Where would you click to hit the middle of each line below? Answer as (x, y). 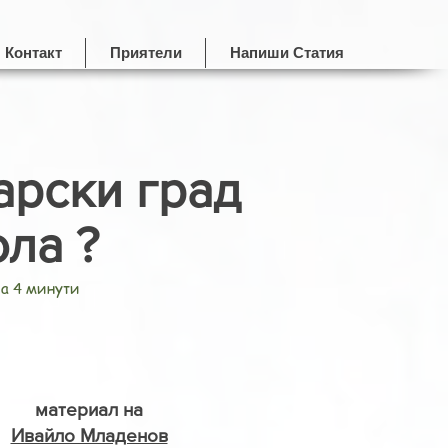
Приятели (145, 52)
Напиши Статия (286, 52)
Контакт (33, 52)
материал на (89, 409)
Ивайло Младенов (89, 435)
